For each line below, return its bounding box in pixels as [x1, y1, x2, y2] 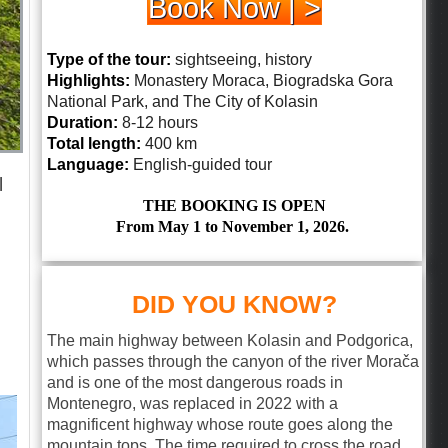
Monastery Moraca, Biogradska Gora [130, 72, 393, 89]
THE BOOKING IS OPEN [142, 197, 326, 214]
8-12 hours [118, 114, 198, 131]
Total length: [47, 135, 141, 152]
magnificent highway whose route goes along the [47, 416, 393, 433]
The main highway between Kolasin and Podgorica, [47, 332, 413, 349]
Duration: [47, 114, 118, 131]
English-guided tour [129, 156, 272, 173]
